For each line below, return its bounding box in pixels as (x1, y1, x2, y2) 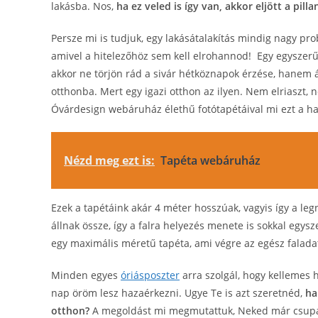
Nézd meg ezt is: (64, 153, 155, 168)
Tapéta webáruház (160, 153, 261, 168)
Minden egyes (51, 268, 121, 282)
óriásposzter (121, 268, 180, 282)
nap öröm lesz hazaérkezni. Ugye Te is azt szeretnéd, (51, 286, 305, 300)
